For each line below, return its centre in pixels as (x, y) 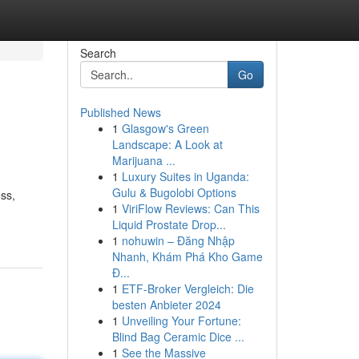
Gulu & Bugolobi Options (174, 192)
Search (98, 53)
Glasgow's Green (165, 128)
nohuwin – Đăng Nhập (178, 240)
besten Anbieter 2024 (166, 305)
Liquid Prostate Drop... (169, 224)
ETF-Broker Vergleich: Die (188, 288)
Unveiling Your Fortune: (181, 321)
